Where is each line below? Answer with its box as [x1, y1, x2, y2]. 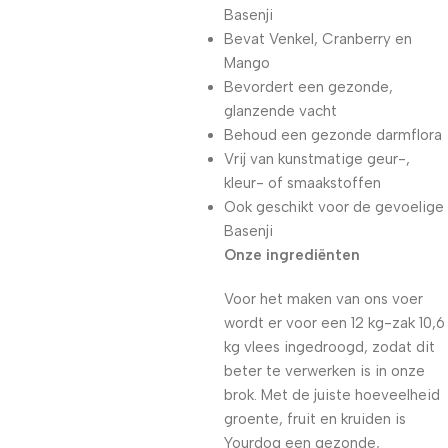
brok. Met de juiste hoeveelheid [224, 386, 440, 404]
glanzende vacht [224, 102, 337, 120]
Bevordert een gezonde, [224, 78, 393, 96]
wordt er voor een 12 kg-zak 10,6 [224, 314, 445, 332]
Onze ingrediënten [224, 246, 360, 264]
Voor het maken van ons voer [224, 290, 423, 308]
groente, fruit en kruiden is [224, 410, 406, 428]
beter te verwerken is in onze [224, 362, 425, 380]
